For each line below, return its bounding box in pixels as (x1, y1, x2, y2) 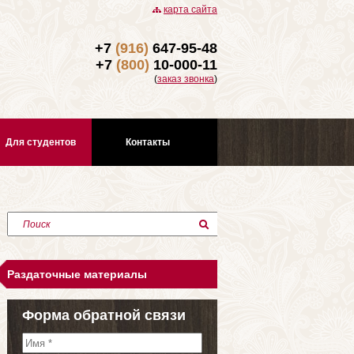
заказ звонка (157, 73, 214, 85)
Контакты (126, 137, 171, 148)
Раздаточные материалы (7, 268, 147, 281)
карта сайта (164, 4, 217, 15)
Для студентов (5, 137, 76, 148)
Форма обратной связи (22, 307, 186, 323)
